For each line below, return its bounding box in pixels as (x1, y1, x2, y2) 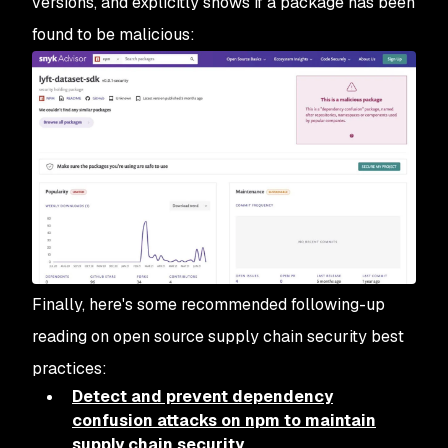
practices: (32, 358, 107, 380)
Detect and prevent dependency (72, 386, 333, 408)
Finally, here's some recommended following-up (32, 294, 385, 316)
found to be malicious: (32, 23, 195, 45)
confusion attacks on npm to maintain (72, 410, 376, 432)
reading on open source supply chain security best (32, 326, 404, 348)
